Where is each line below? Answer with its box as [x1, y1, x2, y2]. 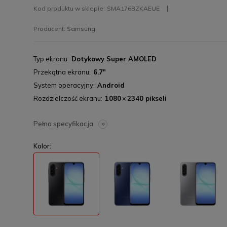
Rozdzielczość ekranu [33, 94, 101, 102]
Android [97, 81, 125, 89]
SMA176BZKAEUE [107, 5, 160, 12]
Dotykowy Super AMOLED [71, 55, 157, 63]
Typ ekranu [33, 55, 67, 63]
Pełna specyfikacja [33, 120, 93, 128]
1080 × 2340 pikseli [105, 94, 167, 102]
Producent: [33, 25, 67, 32]
